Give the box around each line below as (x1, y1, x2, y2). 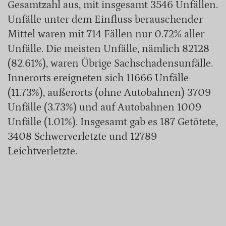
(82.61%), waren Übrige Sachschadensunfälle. (8, 57, 213, 70)
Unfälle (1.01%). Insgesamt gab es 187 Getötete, (8, 116, 218, 128)
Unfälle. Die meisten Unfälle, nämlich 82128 (8, 42, 209, 55)
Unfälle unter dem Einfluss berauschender (8, 13, 203, 26)
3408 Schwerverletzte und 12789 (8, 130, 157, 143)
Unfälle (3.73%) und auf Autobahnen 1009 (8, 101, 201, 114)
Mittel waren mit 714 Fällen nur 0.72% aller (8, 28, 204, 40)
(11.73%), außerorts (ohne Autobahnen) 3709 (8, 86, 211, 99)
